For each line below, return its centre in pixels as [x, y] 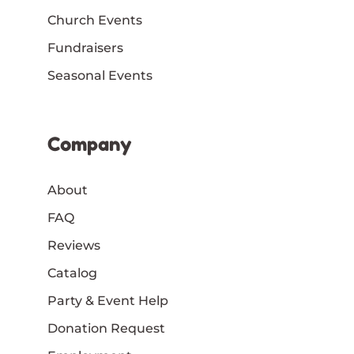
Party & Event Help [108, 300]
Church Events [95, 20]
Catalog [72, 273]
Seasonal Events [100, 75]
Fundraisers [85, 47]
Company [90, 144]
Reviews [74, 245]
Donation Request [106, 328]
